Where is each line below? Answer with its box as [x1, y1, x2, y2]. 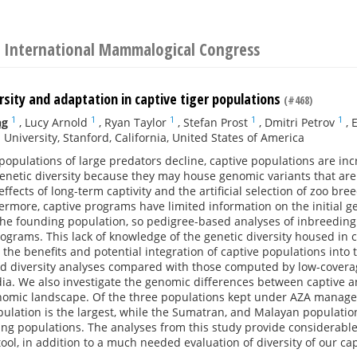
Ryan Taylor [104, 115, 167, 130]
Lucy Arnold [25, 115, 88, 130]
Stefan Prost [183, 115, 248, 130]
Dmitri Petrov [265, 115, 335, 130]
